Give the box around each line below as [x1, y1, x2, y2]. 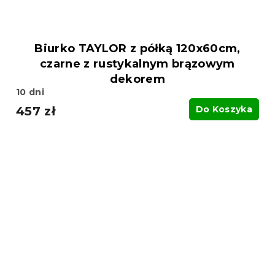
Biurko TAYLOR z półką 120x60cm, [34, 41, 241, 55]
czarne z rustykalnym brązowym [40, 56, 235, 71]
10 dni [16, 86, 44, 98]
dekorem [109, 72, 166, 86]
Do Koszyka [195, 103, 252, 115]
